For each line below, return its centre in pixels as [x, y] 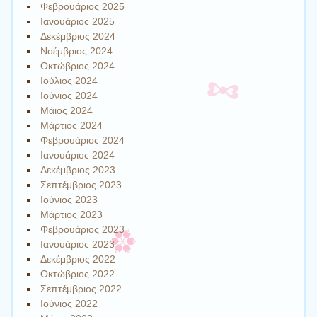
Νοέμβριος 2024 [77, 51]
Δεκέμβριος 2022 [78, 259]
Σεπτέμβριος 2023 [81, 185]
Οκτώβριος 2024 [78, 66]
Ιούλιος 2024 [69, 81]
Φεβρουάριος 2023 [83, 230]
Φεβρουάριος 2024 [83, 140]
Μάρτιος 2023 [72, 215]
